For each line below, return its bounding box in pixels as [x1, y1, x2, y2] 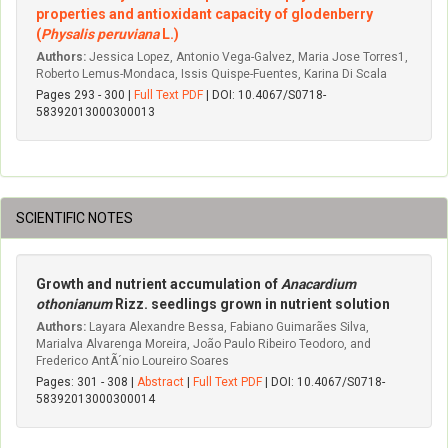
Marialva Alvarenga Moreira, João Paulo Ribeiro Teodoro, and [36, 337, 371, 351]
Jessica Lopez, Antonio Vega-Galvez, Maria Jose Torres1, [86, 50, 408, 64]
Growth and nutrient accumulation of [36, 276, 281, 292]
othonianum [36, 296, 112, 312]
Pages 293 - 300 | [36, 88, 134, 102]
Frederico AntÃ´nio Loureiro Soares [36, 354, 229, 368]
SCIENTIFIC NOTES [16, 210, 133, 226]
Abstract [137, 375, 184, 389]
